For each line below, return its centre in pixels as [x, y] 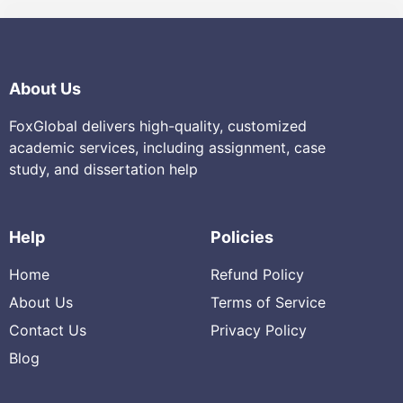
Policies [242, 237]
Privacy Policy [259, 330]
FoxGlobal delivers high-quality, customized [158, 126]
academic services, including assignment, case [167, 148]
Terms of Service [268, 302]
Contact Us [48, 330]
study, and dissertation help [103, 170]
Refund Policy [257, 274]
